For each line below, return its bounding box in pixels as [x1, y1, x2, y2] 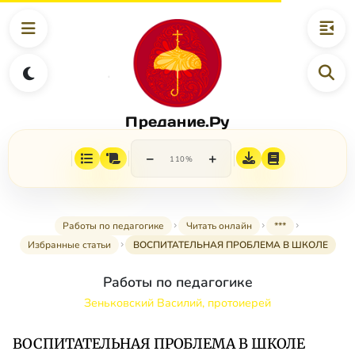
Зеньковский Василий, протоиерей [84, 295, 271, 311]
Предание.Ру [125, 112, 230, 131]
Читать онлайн [186, 219, 252, 233]
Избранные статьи [27, 239, 111, 252]
